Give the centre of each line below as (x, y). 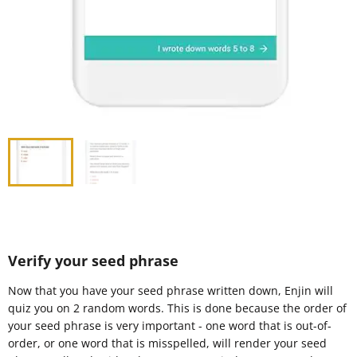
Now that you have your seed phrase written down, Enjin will (171, 291)
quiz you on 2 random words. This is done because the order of (177, 308)
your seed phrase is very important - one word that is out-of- (170, 326)
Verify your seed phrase (93, 261)
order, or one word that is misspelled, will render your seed (167, 343)
